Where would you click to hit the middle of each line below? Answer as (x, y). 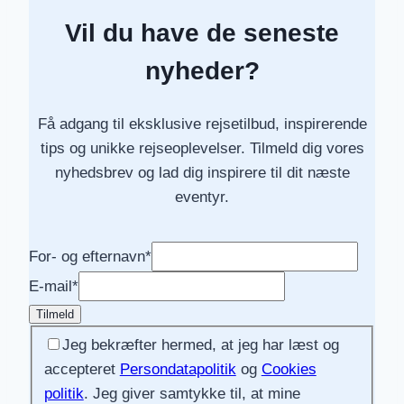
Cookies (289, 369)
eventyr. (202, 197)
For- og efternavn (87, 256)
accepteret (82, 369)
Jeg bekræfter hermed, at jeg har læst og (200, 344)
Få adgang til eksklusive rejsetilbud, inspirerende (202, 124)
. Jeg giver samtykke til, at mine (192, 393)
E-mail (50, 286)
